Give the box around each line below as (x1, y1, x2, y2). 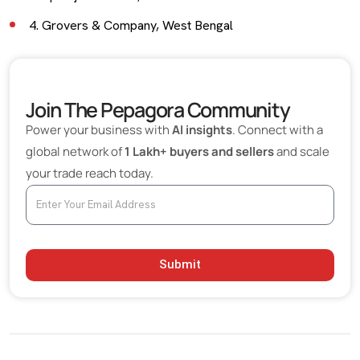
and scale (274, 142, 329, 160)
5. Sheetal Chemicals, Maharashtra (29, 46, 222, 63)
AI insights (172, 121, 232, 138)
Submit (159, 257, 201, 272)
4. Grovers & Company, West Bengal (29, 16, 233, 34)
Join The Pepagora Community (26, 95, 290, 124)
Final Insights (29, 76, 100, 93)
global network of (26, 142, 125, 160)
